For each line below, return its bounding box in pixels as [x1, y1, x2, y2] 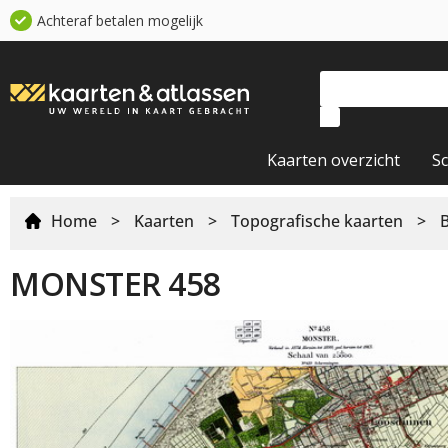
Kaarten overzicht [267, 149, 400, 171]
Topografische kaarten [231, 210, 403, 232]
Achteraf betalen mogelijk [36, 11, 203, 30]
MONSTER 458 [10, 262, 221, 305]
